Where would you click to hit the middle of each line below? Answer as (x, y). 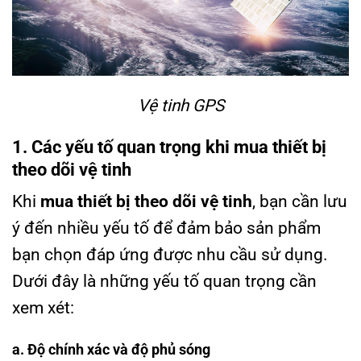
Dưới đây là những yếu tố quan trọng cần (164, 282)
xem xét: (43, 308)
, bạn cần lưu (300, 202)
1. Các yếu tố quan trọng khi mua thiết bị (169, 147)
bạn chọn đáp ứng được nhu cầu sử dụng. (170, 255)
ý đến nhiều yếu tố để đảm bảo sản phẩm (166, 228)
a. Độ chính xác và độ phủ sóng (111, 349)
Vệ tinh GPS (180, 105)
